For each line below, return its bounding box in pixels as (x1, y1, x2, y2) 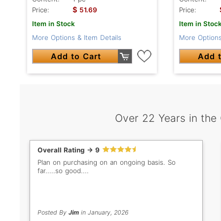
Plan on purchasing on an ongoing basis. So (37, 158, 168, 167)
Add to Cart (51, 51, 102, 62)
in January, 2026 (78, 209, 128, 217)
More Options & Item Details (32, 34, 121, 42)
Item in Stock (32, 20, 75, 28)
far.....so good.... (37, 167, 89, 175)
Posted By (37, 209, 69, 217)
